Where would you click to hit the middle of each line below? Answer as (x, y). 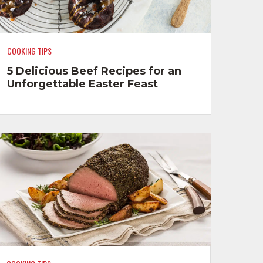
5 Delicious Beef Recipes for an (94, 71)
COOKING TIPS (29, 51)
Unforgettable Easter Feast (82, 84)
